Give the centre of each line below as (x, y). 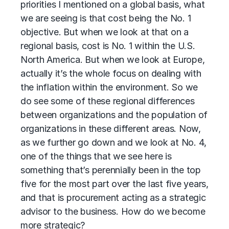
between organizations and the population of (114, 115)
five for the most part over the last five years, (114, 184)
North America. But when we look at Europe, (113, 60)
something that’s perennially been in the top (111, 170)
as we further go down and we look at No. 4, (114, 142)
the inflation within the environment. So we (109, 87)
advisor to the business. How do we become (113, 211)
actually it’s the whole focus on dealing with (111, 73)
